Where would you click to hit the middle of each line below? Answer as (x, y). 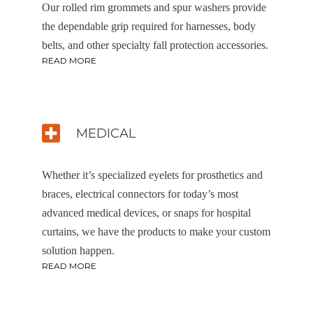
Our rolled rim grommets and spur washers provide (154, 7)
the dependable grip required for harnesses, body (149, 26)
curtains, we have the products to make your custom (156, 232)
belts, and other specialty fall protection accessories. (155, 45)
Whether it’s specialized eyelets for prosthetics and (152, 175)
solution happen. (78, 250)
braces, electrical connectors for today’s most (140, 194)
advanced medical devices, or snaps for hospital (146, 213)
